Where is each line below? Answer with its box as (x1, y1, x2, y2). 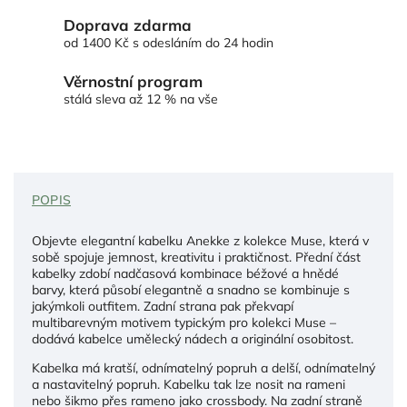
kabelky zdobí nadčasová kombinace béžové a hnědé (32, 265, 339, 283)
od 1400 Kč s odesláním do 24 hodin (64, 34, 273, 51)
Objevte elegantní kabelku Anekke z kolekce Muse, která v (32, 233, 369, 250)
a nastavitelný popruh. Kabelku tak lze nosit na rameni (32, 376, 345, 393)
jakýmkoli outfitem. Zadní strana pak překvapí (32, 298, 293, 315)
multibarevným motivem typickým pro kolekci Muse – (32, 314, 336, 332)
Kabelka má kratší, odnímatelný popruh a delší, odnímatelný (32, 360, 375, 377)
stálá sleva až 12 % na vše (64, 90, 218, 107)
